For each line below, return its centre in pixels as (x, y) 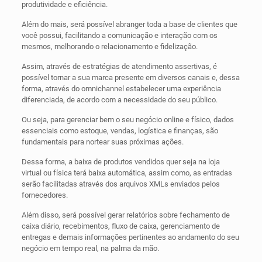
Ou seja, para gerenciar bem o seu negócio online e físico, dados (127, 120)
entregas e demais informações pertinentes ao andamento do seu (130, 237)
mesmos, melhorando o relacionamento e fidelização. (109, 47)
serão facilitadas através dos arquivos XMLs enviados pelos (120, 184)
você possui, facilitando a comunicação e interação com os (119, 36)
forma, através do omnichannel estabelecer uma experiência (121, 89)
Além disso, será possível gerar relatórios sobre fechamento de (125, 215)
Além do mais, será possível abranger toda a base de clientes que (129, 25)
